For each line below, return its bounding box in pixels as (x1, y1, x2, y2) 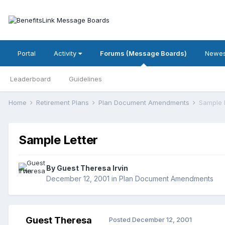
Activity (54, 49, 78, 57)
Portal (18, 49, 36, 57)
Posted (109, 215, 132, 224)
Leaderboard (10, 75, 51, 83)
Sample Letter (19, 133, 98, 148)
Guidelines (69, 75, 102, 83)
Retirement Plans (36, 98, 91, 106)
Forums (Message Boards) (100, 49, 187, 57)
